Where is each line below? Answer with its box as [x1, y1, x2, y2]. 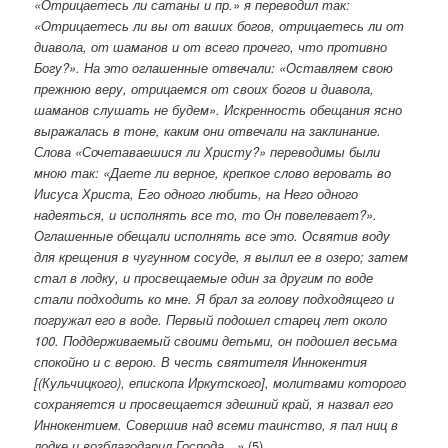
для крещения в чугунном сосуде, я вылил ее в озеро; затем [34, 247, 409, 267]
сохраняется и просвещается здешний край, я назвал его [34, 394, 394, 414]
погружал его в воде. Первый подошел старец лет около [34, 310, 388, 330]
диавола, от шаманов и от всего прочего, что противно [34, 37, 388, 57]
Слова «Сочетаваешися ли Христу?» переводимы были [34, 142, 381, 162]
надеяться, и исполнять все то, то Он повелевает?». [34, 205, 378, 225]
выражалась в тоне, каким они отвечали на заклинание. [34, 121, 382, 141]
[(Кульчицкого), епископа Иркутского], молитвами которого [34, 373, 407, 393]
